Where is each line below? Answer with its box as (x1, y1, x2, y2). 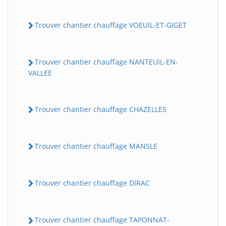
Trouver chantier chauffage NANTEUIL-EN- (35, 57, 178, 67)
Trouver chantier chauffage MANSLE (35, 141, 157, 151)
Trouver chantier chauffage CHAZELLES (35, 104, 166, 114)
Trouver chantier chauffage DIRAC (35, 178, 150, 188)
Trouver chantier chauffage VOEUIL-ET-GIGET (35, 20, 187, 30)
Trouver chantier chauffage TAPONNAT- (35, 215, 169, 225)
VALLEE (28, 68, 52, 78)
